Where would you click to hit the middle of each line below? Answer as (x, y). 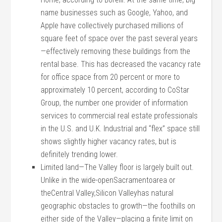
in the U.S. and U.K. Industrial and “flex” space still (120, 129)
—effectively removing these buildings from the (116, 51)
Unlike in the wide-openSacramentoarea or (108, 180)
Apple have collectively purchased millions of (112, 26)
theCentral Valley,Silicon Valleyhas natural (107, 193)
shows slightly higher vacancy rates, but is (109, 141)
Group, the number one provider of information (114, 103)
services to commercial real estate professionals (119, 116)
